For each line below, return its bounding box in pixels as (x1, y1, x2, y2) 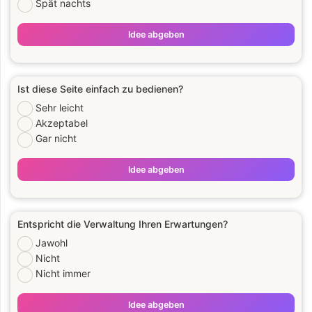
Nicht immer (36, 267, 91, 280)
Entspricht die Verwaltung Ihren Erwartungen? (17, 218, 228, 230)
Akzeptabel (36, 117, 88, 130)
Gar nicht (36, 132, 77, 145)
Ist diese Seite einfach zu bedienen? (17, 83, 183, 95)
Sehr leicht (36, 102, 84, 114)
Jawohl (36, 237, 68, 249)
